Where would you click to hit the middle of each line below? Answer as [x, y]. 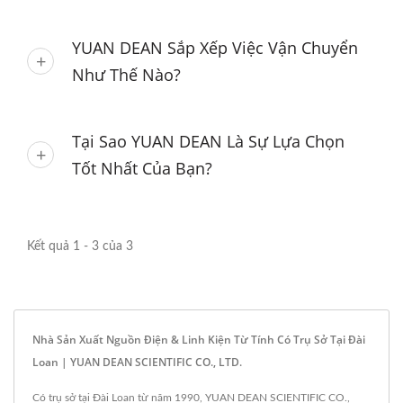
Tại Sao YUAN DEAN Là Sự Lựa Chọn [208, 141]
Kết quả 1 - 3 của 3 [80, 246]
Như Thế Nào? [126, 75]
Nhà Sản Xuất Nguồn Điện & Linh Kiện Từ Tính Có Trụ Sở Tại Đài [199, 340]
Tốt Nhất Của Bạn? [142, 168]
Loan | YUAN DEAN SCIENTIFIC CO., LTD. [137, 362]
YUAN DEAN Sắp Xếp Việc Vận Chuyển [215, 48]
